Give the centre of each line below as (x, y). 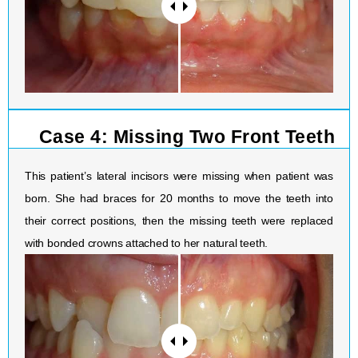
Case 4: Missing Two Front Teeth (187, 137)
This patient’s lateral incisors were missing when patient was (179, 176)
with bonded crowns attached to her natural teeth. (147, 243)
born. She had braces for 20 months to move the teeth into (179, 199)
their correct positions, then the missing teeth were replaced (179, 221)
